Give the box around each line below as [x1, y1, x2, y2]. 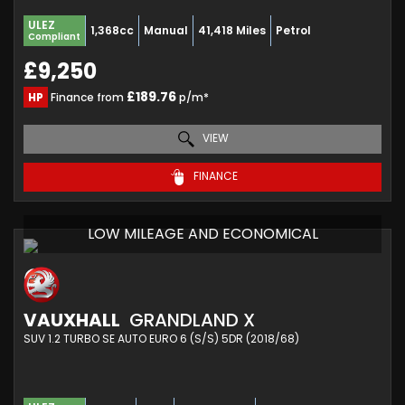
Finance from [48, 89, 127, 105]
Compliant [28, 29, 80, 43]
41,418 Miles [198, 22, 266, 38]
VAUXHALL [24, 306, 120, 333]
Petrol [276, 22, 311, 38]
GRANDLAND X [125, 306, 255, 333]
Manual [144, 22, 188, 38]
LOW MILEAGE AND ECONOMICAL [87, 222, 318, 244]
